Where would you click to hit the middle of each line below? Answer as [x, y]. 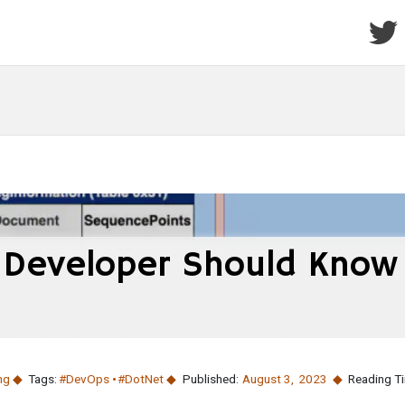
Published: [210, 379]
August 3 [267, 379]
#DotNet [141, 379]
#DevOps [84, 379]
